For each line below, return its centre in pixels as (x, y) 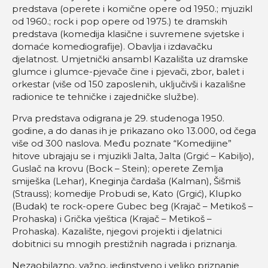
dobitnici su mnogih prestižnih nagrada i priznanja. (124, 244)
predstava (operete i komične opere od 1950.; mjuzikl (132, 9)
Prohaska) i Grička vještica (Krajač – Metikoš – (112, 219)
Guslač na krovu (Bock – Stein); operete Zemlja (118, 169)
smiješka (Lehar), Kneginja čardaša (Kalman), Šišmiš (126, 181)
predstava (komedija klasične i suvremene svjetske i (128, 34)
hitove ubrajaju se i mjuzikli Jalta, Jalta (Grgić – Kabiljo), (133, 156)
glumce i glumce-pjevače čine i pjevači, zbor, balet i (128, 72)
